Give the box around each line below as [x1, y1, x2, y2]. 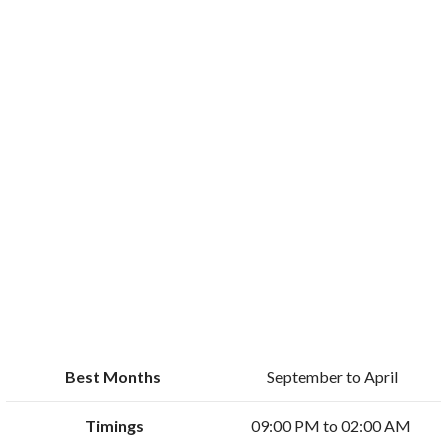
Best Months [65, 367, 165, 387]
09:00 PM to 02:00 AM [250, 416, 414, 436]
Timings [85, 416, 145, 436]
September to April [266, 367, 398, 387]
